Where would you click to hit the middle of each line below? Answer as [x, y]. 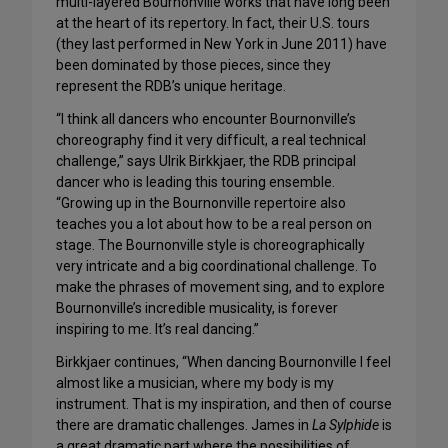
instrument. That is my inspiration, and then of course [224, 404]
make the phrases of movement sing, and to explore [220, 287]
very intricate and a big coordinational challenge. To [216, 266]
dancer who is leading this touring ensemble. [195, 182]
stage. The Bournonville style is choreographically [210, 245]
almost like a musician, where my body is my [195, 383]
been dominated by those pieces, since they [193, 65]
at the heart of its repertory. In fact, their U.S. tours [213, 23]
